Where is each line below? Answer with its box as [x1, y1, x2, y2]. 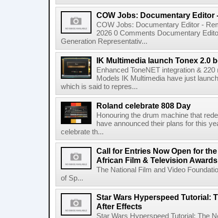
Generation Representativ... [61, 37, 147, 45]
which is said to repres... [61, 83, 138, 91]
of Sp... [61, 174, 83, 182]
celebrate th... [61, 128, 104, 136]
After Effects [96, 202, 142, 211]
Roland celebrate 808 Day [96, 101, 191, 110]
